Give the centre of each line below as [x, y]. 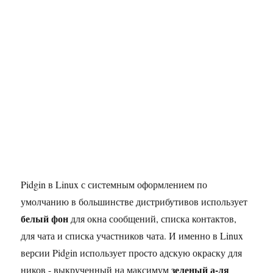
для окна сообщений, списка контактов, [153, 218]
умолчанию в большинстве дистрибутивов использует [134, 201]
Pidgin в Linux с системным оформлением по [114, 184]
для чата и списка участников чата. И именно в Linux [132, 236]
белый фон [45, 218]
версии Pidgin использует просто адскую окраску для [132, 253]
